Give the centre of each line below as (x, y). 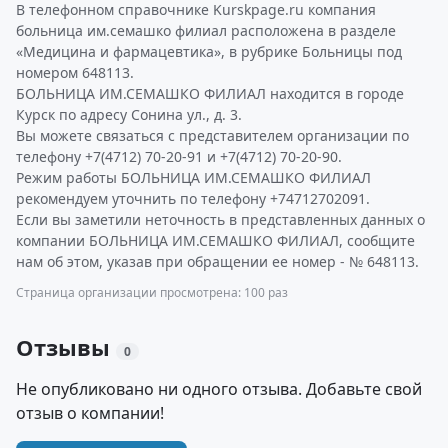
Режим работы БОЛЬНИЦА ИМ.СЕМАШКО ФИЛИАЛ (193, 177)
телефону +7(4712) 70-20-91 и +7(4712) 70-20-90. (179, 156)
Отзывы (66, 347)
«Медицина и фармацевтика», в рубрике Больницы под (209, 51)
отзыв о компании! (90, 413)
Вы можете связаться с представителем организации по (212, 135)
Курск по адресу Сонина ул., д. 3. (129, 114)
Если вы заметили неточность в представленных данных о (220, 219)
